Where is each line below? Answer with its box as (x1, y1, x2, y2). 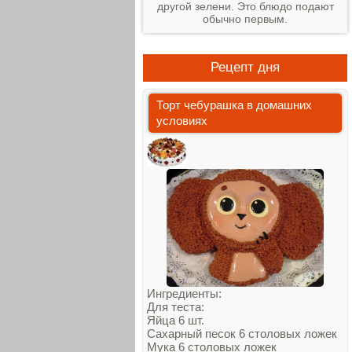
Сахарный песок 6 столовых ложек (147, 327, 337, 340)
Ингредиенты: (147, 287, 222, 300)
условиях (156, 114, 207, 127)
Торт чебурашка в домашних (156, 98, 312, 112)
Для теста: (147, 300, 204, 313)
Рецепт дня (211, 60, 280, 75)
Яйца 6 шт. (147, 313, 204, 327)
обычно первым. (203, 13, 288, 25)
